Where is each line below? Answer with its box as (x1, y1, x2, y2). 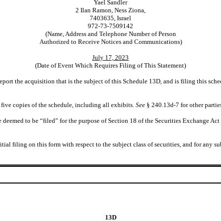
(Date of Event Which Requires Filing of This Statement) (35, 61, 186, 69)
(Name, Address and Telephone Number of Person (45, 30, 176, 37)
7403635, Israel (90, 14, 131, 22)
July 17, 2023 (92, 53, 129, 61)
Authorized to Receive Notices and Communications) (39, 37, 182, 45)
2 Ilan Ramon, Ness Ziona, (75, 6, 146, 14)
